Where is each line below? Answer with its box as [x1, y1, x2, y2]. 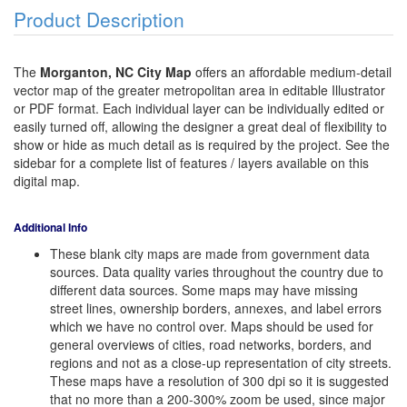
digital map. [14, 172, 80, 191]
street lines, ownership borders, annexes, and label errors [50, 299, 382, 318]
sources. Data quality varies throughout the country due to [50, 263, 383, 282]
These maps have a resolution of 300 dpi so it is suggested [50, 372, 389, 391]
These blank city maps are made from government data [50, 244, 370, 263]
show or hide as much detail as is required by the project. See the [14, 135, 390, 154]
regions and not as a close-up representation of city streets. [50, 353, 392, 372]
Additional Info [14, 219, 87, 236]
